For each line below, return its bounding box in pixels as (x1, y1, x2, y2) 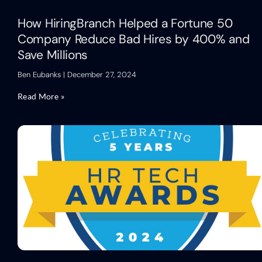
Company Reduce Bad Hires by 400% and (18, 30, 250, 47)
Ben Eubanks (18, 69, 63, 80)
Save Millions (18, 46, 88, 63)
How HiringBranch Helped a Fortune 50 (18, 15, 233, 32)
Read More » (18, 91, 65, 101)
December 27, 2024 (65, 69, 136, 80)
